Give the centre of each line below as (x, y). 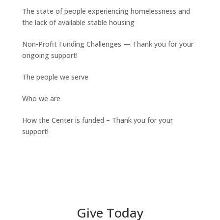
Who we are (41, 98)
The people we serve (55, 77)
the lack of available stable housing (78, 22)
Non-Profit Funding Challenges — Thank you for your (108, 44)
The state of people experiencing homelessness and (106, 11)
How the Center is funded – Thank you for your (97, 120)
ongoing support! (50, 55)
